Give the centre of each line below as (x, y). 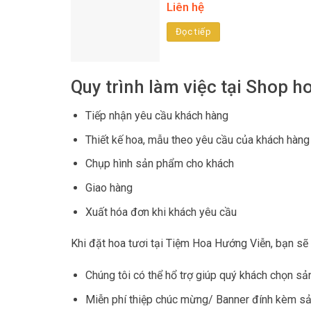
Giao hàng (109, 188)
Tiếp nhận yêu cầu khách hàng (157, 116)
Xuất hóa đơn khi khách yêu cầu (161, 212)
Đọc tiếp (193, 32)
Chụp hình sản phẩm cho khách (159, 164)
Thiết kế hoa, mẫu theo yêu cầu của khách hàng (197, 140)
